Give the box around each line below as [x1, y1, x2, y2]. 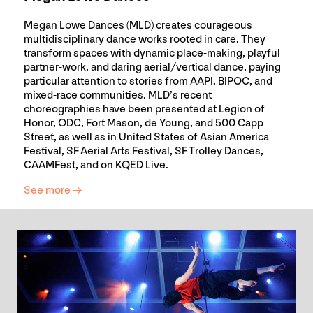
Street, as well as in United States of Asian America [23, 130, 269, 144]
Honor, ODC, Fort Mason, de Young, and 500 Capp [23, 116, 263, 130]
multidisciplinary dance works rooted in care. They [23, 32, 265, 46]
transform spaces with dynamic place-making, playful [23, 46, 280, 60]
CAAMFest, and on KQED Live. [23, 158, 168, 172]
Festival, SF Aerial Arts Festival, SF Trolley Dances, [23, 144, 263, 158]
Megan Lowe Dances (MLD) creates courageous [23, 18, 252, 32]
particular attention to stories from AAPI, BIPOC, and [23, 74, 272, 88]
